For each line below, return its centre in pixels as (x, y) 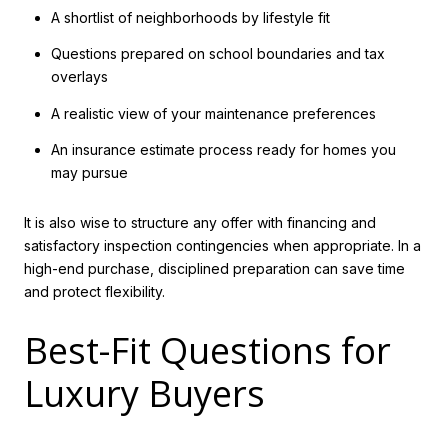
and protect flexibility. (94, 291)
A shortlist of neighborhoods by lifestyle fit (190, 18)
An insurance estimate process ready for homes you (223, 149)
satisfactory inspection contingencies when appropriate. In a (222, 245)
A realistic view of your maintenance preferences (213, 113)
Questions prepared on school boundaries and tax (217, 54)
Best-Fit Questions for (207, 351)
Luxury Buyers (144, 394)
